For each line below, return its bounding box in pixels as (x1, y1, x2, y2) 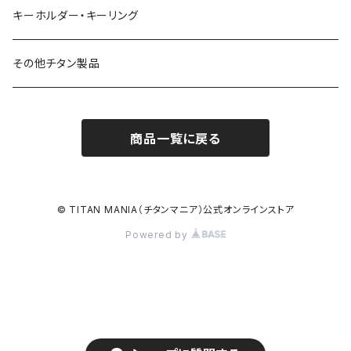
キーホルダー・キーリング (13, 8, 139, 22)
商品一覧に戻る (130, 130, 221, 147)
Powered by (125, 228, 191, 241)
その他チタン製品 (13, 56, 100, 70)
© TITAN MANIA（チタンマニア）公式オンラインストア (56, 203, 295, 215)
